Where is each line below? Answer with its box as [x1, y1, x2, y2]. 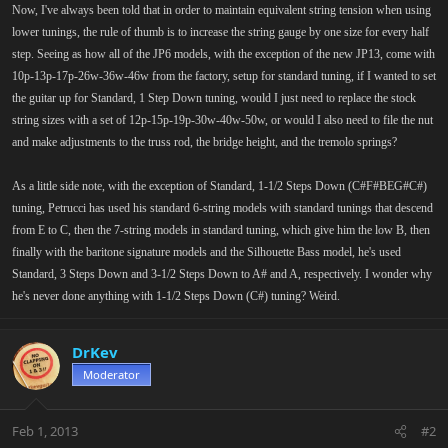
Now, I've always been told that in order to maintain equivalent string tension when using [12, 2, 431, 17]
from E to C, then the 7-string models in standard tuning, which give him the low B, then [12, 222, 430, 237]
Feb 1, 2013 [12, 422, 78, 441]
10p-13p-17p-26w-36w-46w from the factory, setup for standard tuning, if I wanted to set [12, 68, 436, 83]
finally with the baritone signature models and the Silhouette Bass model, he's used [12, 244, 401, 259]
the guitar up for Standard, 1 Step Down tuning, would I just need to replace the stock [12, 90, 416, 105]
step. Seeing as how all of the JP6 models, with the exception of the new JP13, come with [12, 46, 435, 61]
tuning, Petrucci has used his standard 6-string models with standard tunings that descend [12, 200, 433, 215]
